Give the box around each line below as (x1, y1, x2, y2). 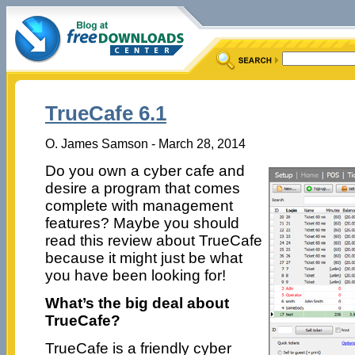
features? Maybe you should (44, 214, 239, 231)
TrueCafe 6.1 (44, 101, 166, 126)
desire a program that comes (44, 179, 240, 197)
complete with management (44, 197, 233, 214)
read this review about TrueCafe (44, 231, 262, 249)
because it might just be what (44, 249, 242, 266)
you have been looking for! (44, 266, 226, 284)
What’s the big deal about (44, 294, 229, 311)
